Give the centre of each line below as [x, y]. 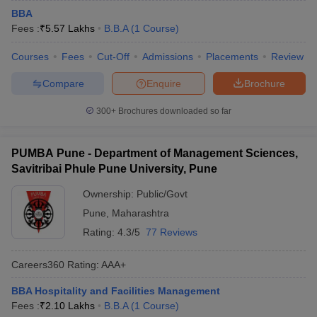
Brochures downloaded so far [174, 111]
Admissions [168, 57]
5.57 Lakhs [70, 28]
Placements [232, 57]
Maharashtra [140, 213]
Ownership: [110, 194]
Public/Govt [162, 194]
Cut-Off [113, 57]
